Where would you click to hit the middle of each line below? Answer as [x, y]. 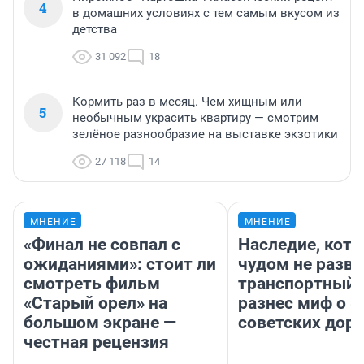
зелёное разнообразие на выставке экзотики [205, 134]
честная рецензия [96, 342]
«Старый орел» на [95, 303]
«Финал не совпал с [102, 245]
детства [95, 30]
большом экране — [100, 323]
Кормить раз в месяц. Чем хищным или [187, 102]
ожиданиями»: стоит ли [120, 264]
